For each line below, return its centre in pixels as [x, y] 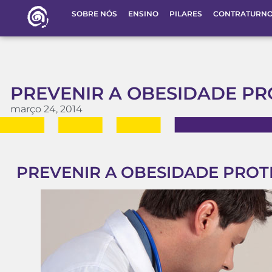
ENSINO [143, 14]
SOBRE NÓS [94, 14]
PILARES [185, 14]
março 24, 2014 [46, 109]
